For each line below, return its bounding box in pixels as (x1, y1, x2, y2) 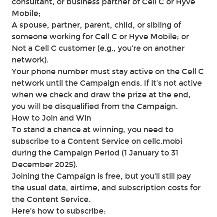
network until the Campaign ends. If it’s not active (12, 78, 202, 88)
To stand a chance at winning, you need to (12, 125, 173, 134)
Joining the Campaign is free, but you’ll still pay (12, 171, 191, 181)
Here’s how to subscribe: (12, 206, 106, 216)
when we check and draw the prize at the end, (12, 90, 191, 99)
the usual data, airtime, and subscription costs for (12, 183, 201, 192)
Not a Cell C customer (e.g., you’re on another (12, 44, 185, 53)
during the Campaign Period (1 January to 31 (12, 148, 178, 157)
